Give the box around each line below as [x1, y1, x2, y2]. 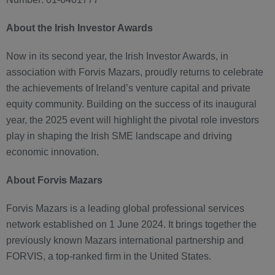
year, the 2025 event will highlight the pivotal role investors [6, 115, 259, 126]
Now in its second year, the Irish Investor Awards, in [6, 51, 228, 62]
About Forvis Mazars [6, 175, 103, 186]
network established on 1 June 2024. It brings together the [6, 219, 257, 230]
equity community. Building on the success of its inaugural [6, 99, 257, 110]
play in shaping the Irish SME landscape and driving [6, 131, 232, 142]
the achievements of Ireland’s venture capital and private [6, 83, 250, 94]
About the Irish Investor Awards [6, 23, 153, 34]
